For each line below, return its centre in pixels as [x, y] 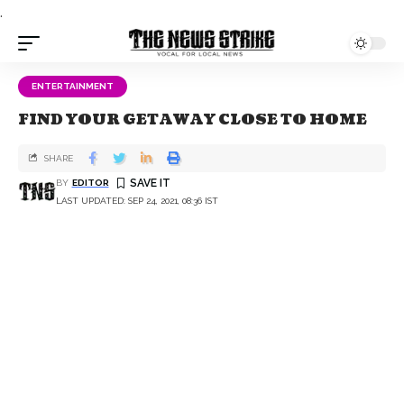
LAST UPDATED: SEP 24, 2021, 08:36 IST [137, 200]
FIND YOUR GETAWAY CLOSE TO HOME [193, 120]
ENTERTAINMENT [73, 86]
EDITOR [90, 182]
